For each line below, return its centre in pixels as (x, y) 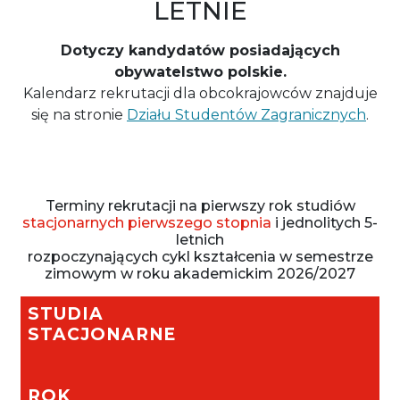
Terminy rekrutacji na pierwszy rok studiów (200, 206)
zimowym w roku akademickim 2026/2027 (200, 274)
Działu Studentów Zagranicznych (246, 115)
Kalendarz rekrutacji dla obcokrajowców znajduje (200, 93)
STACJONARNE (102, 334)
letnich (200, 240)
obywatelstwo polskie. (200, 72)
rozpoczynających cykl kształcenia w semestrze (200, 257)
